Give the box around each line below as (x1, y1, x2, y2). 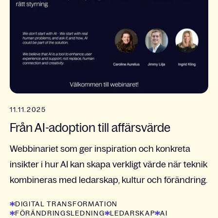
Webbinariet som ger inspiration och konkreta (10, 144, 190, 154)
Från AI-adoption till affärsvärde (10, 121, 170, 135)
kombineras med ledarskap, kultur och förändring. (10, 175, 207, 185)
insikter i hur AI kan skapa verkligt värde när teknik (10, 160, 207, 170)
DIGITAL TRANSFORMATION (15, 200, 118, 208)
